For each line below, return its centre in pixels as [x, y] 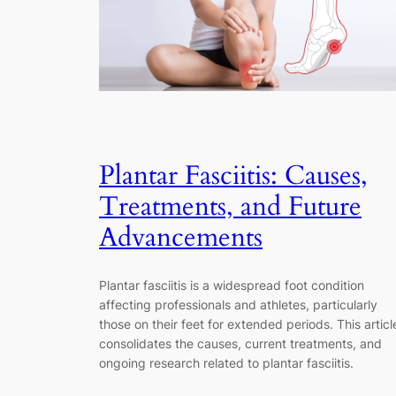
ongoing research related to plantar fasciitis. [226, 362]
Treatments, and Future [230, 207]
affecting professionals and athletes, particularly [238, 304]
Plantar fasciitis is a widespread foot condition [232, 285]
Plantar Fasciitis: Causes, [233, 176]
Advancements [181, 238]
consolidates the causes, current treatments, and [240, 343]
